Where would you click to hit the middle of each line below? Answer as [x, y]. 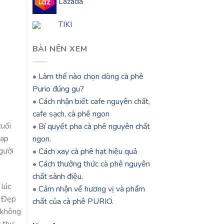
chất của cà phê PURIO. [73, 201]
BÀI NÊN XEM [60, 49]
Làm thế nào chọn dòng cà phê [91, 76]
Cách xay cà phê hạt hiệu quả [87, 151]
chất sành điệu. [57, 176]
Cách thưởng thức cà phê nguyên [94, 164]
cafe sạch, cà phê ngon [71, 114]
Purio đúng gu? [58, 89]
